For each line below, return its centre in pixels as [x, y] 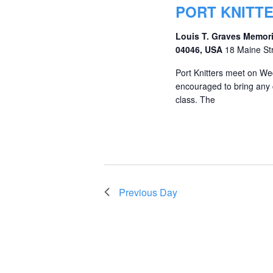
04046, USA [200, 49]
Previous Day [148, 192]
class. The [195, 99]
